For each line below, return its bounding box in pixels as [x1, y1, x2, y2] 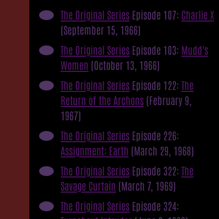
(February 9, [146, 93, 192, 107]
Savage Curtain [61, 178, 116, 192]
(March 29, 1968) [131, 143, 194, 157]
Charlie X [181, 7, 214, 21]
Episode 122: [130, 78, 181, 91]
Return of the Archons [61, 93, 144, 107]
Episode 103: [130, 43, 181, 56]
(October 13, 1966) [91, 58, 160, 71]
